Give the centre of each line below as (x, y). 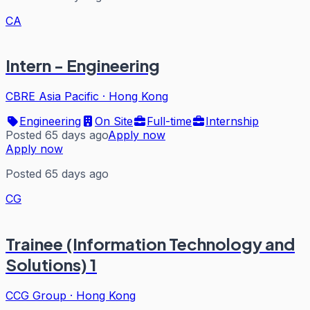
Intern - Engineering (83, 65)
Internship (232, 121)
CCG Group (36, 296)
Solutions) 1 (51, 265)
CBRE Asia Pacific (52, 97)
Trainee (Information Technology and (150, 244)
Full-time (169, 121)
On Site (114, 121)
